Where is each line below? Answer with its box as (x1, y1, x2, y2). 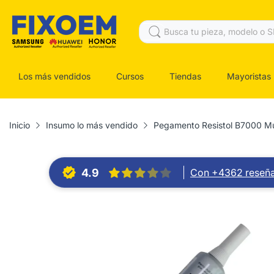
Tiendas (169, 71, 201, 81)
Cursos (116, 71, 144, 81)
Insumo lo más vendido (46, 120, 138, 130)
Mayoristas (227, 71, 271, 81)
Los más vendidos (18, 71, 91, 81)
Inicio (9, 120, 30, 130)
